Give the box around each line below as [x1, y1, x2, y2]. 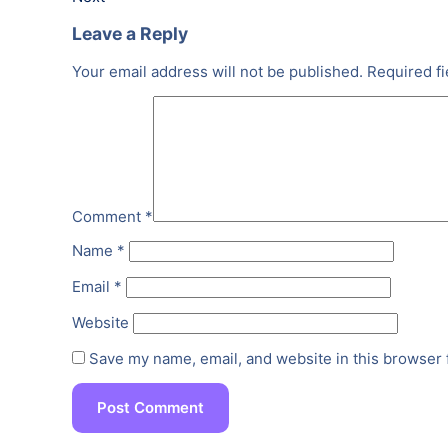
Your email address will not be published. [72, 61, 363, 81]
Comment [72, 206, 145, 226]
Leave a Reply [72, 23, 188, 45]
